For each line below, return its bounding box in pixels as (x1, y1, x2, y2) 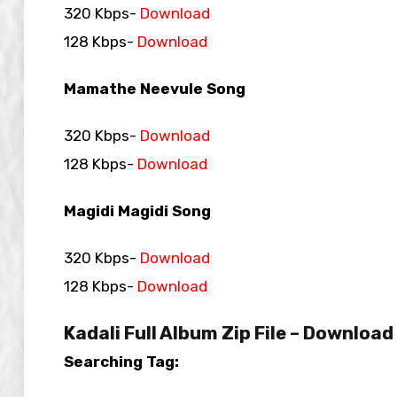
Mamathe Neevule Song (64, 79, 245, 97)
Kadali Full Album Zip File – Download (64, 322, 393, 344)
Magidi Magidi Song (64, 201, 211, 220)
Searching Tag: (64, 352, 179, 370)
